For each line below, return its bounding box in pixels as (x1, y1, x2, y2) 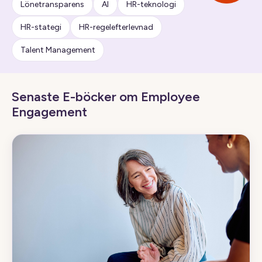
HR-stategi (20, 22, 61, 32)
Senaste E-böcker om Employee (12, 89, 200, 105)
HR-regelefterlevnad (79, 22, 153, 32)
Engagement (12, 104, 87, 120)
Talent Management (20, 45, 95, 55)
